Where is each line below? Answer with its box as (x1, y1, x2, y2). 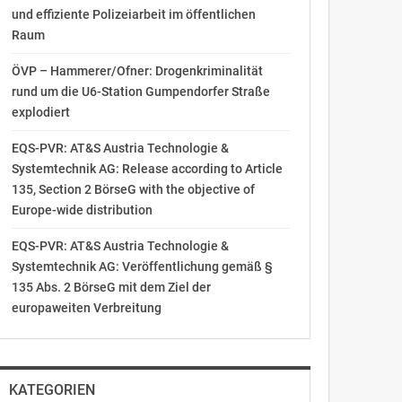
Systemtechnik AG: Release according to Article (11, 162, 283, 176)
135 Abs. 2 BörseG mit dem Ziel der (11, 280, 211, 294)
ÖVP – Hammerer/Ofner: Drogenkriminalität (11, 64, 263, 78)
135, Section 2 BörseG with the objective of (11, 182, 255, 197)
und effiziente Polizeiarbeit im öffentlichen (11, 7, 256, 22)
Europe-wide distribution (11, 203, 153, 217)
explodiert (11, 105, 70, 119)
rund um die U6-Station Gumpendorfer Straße (11, 84, 270, 99)
